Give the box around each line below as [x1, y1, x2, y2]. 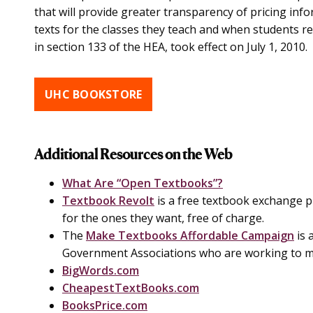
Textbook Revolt [62, 193, 154, 208]
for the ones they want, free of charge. [62, 210, 264, 226]
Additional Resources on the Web [34, 149, 232, 163]
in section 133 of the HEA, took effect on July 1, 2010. [34, 39, 307, 54]
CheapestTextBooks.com [62, 280, 199, 296]
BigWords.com [62, 263, 139, 278]
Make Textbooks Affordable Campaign [86, 228, 294, 243]
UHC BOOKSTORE [45, 87, 143, 102]
